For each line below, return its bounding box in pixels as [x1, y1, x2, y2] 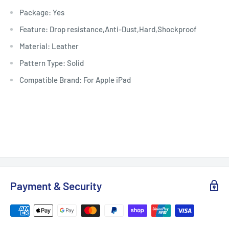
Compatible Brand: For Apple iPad [19, 75, 131, 85]
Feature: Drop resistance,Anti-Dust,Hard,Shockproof [19, 25, 197, 34]
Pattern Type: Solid [19, 58, 84, 68]
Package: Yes [19, 8, 64, 17]
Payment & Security [10, 179, 102, 192]
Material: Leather [19, 41, 79, 51]
